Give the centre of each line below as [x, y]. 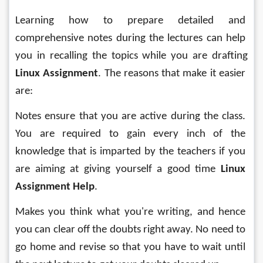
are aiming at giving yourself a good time [118, 169]
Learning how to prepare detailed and [131, 21]
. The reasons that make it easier [173, 74]
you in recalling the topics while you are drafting [133, 56]
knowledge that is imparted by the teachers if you [131, 152]
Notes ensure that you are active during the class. [131, 117]
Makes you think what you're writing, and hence [131, 212]
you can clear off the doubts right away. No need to [131, 230]
